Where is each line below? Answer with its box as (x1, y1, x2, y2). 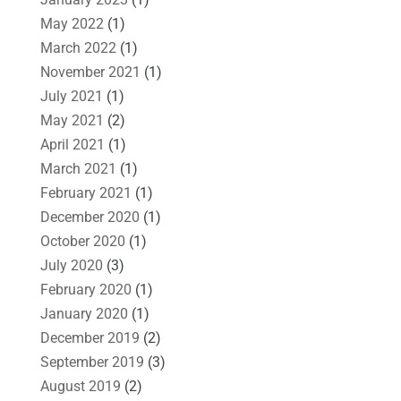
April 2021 (39, 135, 105, 153)
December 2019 (39, 328, 140, 346)
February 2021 (39, 183, 132, 201)
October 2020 (39, 232, 125, 250)
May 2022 (39, 14, 104, 32)
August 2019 (39, 377, 121, 395)
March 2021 (39, 159, 116, 177)
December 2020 (39, 208, 140, 226)
